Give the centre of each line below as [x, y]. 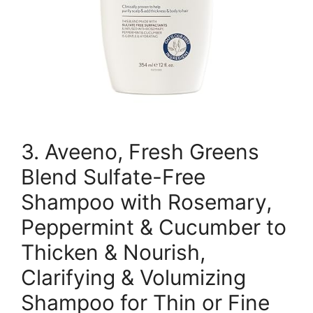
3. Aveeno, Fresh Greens [140, 151]
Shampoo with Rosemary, [146, 202]
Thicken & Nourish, [113, 252]
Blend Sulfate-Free [113, 176]
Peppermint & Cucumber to [154, 227]
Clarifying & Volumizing [133, 277]
